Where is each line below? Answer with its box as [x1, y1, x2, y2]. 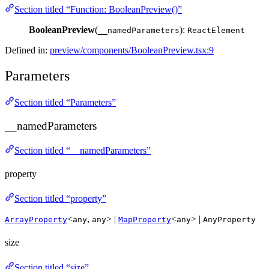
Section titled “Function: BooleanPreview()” [14, 4, 182, 15]
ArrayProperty [5, 215, 67, 225]
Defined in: [5, 45, 50, 56]
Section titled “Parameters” [14, 97, 116, 108]
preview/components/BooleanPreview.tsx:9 [50, 45, 214, 56]
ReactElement [187, 26, 245, 35]
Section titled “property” [14, 193, 106, 204]
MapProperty [118, 215, 171, 225]
